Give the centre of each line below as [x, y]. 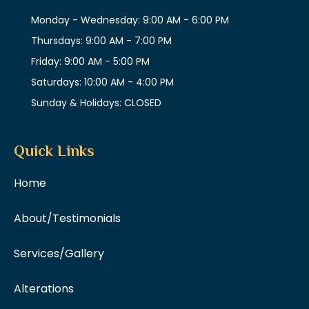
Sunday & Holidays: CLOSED [96, 102]
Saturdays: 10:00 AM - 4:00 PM [102, 82]
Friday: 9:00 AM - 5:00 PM [90, 61]
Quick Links [54, 150]
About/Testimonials [67, 218]
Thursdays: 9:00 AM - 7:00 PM [101, 40]
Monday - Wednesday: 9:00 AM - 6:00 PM [130, 20]
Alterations [44, 288]
